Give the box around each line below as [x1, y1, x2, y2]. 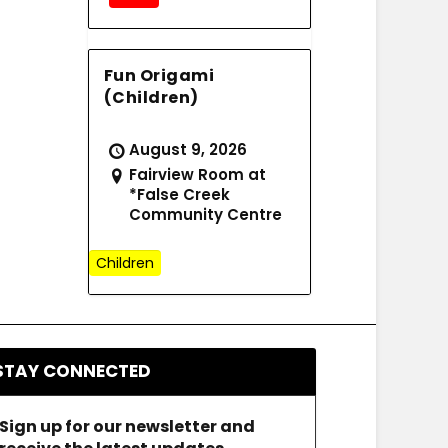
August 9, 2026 [128, 138, 247, 160]
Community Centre [128, 203, 282, 225]
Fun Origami [103, 63, 215, 87]
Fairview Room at [128, 163, 266, 185]
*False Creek [128, 183, 230, 205]
